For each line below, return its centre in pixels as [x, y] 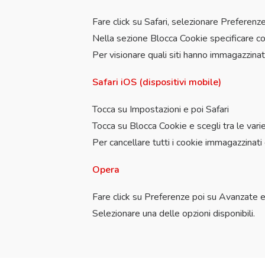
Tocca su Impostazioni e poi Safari [161, 109]
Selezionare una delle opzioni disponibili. [174, 214]
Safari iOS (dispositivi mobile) [157, 82]
